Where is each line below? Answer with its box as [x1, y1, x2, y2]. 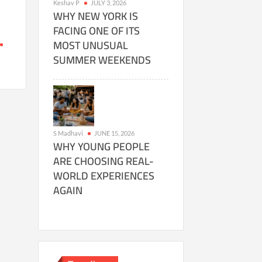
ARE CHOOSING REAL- [53, 151, 154, 171]
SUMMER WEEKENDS [53, 50, 151, 70]
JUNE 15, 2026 [94, 129, 135, 137]
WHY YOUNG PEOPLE [53, 137, 150, 156]
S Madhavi [53, 129, 83, 137]
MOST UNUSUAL [53, 36, 128, 55]
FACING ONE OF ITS [53, 21, 140, 40]
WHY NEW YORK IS [53, 6, 138, 26]
